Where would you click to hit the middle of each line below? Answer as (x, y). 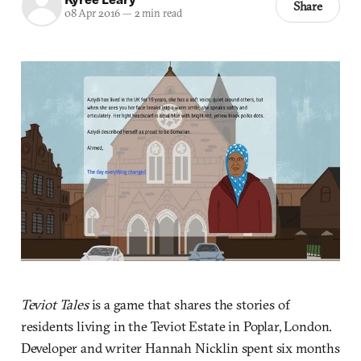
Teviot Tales (54, 304)
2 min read (157, 14)
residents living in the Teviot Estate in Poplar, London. (176, 326)
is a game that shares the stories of (189, 304)
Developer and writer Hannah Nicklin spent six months (180, 347)
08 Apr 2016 (92, 14)
